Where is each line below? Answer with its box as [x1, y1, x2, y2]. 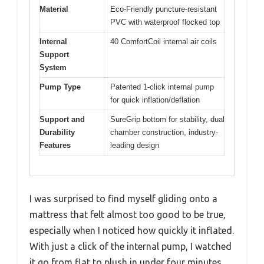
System [39, 62, 67, 72]
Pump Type [39, 82, 81, 91]
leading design [110, 140, 159, 150]
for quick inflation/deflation [110, 95, 200, 104]
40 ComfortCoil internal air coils [110, 37, 217, 46]
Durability [39, 127, 75, 137]
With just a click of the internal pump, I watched [29, 241, 232, 252]
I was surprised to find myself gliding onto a [29, 193, 217, 204]
